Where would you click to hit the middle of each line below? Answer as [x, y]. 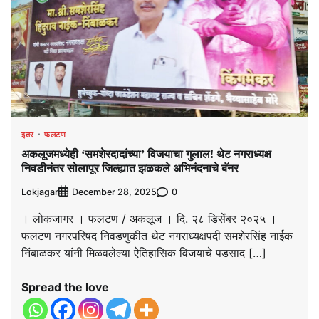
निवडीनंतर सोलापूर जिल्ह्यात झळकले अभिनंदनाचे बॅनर [130, 168]
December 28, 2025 [114, 192]
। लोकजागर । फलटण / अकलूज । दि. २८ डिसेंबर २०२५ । [149, 219]
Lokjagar [40, 192]
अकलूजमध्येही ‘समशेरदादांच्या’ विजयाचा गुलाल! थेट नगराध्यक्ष [146, 154]
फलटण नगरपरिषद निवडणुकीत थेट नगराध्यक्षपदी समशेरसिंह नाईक [157, 236]
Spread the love [65, 287]
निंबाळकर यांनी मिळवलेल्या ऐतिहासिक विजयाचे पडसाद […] [144, 253]
